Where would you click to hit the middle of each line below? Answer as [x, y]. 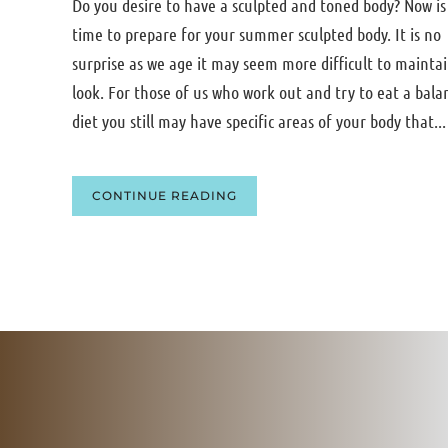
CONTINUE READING [164, 196]
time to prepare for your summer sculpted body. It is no [256, 34]
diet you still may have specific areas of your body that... [259, 121]
